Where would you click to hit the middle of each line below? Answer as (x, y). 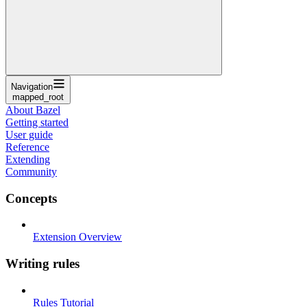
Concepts (31, 198)
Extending (28, 159)
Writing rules (42, 263)
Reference (27, 147)
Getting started (37, 122)
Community (31, 171)
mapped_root (38, 97)
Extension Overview (77, 237)
